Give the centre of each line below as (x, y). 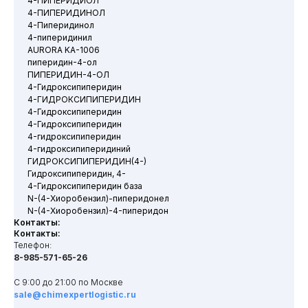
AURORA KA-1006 (64, 50)
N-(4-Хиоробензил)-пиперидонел (98, 198)
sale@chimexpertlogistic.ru (75, 295)
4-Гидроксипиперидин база (85, 186)
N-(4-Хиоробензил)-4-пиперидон (98, 211)
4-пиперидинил (60, 37)
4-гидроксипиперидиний (79, 149)
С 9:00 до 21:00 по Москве (68, 282)
